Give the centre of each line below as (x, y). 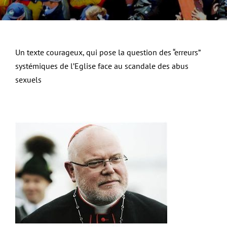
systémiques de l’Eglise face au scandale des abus (102, 66)
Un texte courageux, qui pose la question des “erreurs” (107, 52)
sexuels (28, 80)
